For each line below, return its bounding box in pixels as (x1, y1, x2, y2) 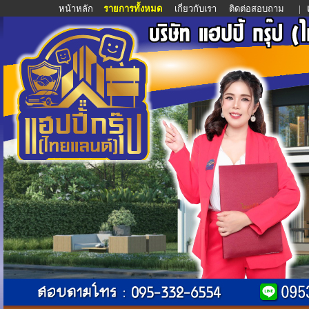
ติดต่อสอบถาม (228, 3, 286, 14)
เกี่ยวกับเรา (174, 3, 217, 14)
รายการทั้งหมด (103, 3, 162, 14)
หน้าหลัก (58, 3, 95, 14)
